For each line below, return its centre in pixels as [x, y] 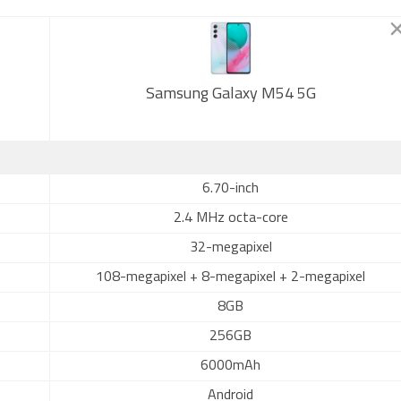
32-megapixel [230, 248]
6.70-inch [230, 189]
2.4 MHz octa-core [230, 218]
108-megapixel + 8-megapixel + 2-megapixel [230, 277]
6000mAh [230, 366]
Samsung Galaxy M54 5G [230, 94]
